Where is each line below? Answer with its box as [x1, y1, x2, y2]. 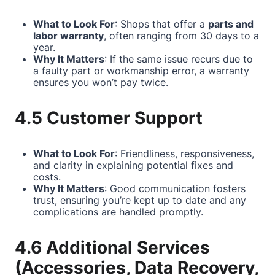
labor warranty [33, 29, 104, 42]
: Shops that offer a [115, 18, 208, 30]
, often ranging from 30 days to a [104, 29, 259, 42]
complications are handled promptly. [33, 206, 203, 218]
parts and [208, 18, 254, 30]
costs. [33, 171, 61, 183]
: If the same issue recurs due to [104, 53, 253, 65]
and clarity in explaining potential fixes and [33, 159, 233, 171]
